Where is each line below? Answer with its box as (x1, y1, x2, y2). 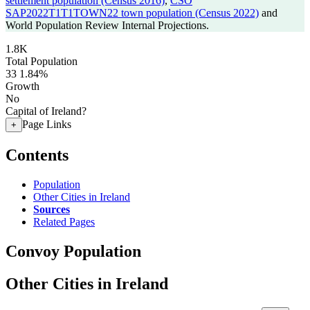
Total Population (6, 55, 77, 67)
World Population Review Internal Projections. (6, 19, 209, 31)
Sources (33, 203, 70, 215)
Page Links (22, 118, 71, 130)
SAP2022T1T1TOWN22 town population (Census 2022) (6, 7, 259, 19)
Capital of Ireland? (6, 105, 86, 117)
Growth (6, 80, 39, 92)
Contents (6, 145, 69, 164)
